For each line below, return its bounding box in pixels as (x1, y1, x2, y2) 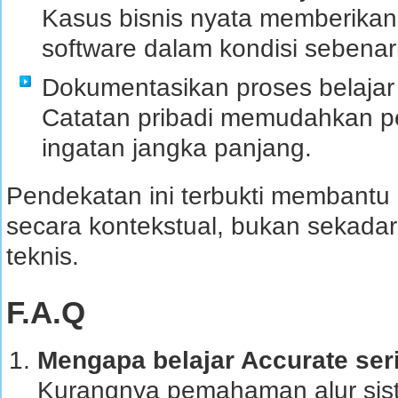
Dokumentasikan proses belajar (42, 73, 394, 101)
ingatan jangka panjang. (42, 133, 312, 162)
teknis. (6, 242, 79, 270)
